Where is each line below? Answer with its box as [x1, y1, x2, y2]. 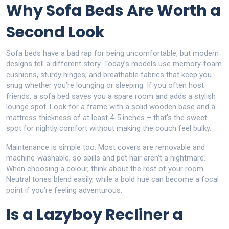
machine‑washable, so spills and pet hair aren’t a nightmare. [6, 153, 205, 163]
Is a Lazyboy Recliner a [6, 204, 183, 225]
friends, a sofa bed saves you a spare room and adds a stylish [6, 91, 216, 101]
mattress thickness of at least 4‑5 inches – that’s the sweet [6, 113, 207, 122]
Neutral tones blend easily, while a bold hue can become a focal [6, 175, 219, 184]
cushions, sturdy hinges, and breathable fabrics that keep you [6, 70, 212, 79]
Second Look [6, 21, 105, 43]
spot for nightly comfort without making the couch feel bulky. [6, 124, 211, 133]
